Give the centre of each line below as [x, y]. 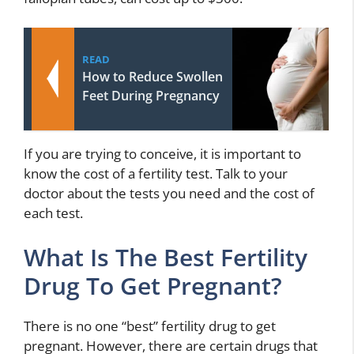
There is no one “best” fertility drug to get [150, 326]
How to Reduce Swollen [153, 77]
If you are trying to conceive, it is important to [162, 154]
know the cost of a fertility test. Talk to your [156, 174]
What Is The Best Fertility [166, 257]
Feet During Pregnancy [151, 96]
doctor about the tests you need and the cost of [169, 194]
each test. [53, 213]
